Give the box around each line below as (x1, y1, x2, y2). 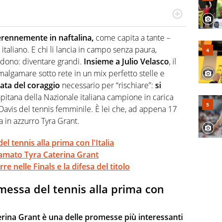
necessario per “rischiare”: (60, 80, 153, 91)
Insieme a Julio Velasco (82, 56, 169, 67)
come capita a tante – (94, 32, 170, 44)
